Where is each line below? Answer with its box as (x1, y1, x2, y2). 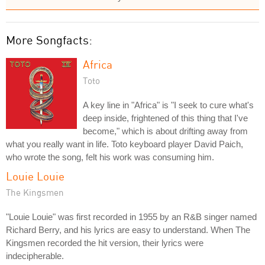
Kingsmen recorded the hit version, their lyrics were (6, 237, 203, 248)
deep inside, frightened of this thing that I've (83, 112, 248, 123)
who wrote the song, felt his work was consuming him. (6, 151, 214, 162)
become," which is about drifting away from (83, 125, 248, 136)
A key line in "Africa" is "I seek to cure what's (83, 99, 254, 110)
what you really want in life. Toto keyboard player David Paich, (6, 138, 243, 149)
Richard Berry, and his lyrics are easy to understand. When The (6, 224, 250, 235)
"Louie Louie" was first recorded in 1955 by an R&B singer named (6, 211, 257, 222)
